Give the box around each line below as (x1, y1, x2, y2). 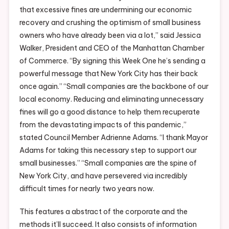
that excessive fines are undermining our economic (19, 5, 192, 14)
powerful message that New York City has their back (19, 68, 198, 78)
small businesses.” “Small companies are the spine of (19, 158, 197, 168)
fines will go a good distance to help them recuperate (19, 107, 200, 117)
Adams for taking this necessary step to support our (19, 145, 197, 155)
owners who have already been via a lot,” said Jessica (19, 30, 201, 40)
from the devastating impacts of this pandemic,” (19, 120, 187, 129)
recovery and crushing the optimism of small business (19, 17, 201, 27)
